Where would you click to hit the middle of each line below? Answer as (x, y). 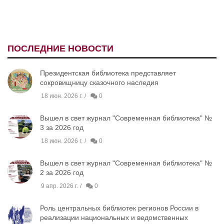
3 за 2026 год (62, 128)
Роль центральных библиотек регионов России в (119, 208)
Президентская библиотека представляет (108, 73)
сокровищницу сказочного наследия (99, 83)
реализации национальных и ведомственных (114, 218)
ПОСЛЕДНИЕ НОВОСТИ (60, 49)
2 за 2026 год (62, 173)
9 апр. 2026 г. (59, 186)
